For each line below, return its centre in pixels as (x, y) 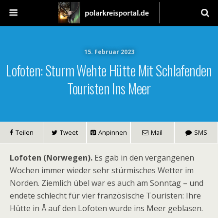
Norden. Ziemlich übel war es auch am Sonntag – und (107, 183)
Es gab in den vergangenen (143, 158)
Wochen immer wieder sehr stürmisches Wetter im (102, 170)
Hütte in (26, 208)
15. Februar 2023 (109, 52)
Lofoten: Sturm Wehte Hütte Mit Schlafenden (109, 70)
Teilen (24, 132)
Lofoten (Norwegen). (51, 158)
